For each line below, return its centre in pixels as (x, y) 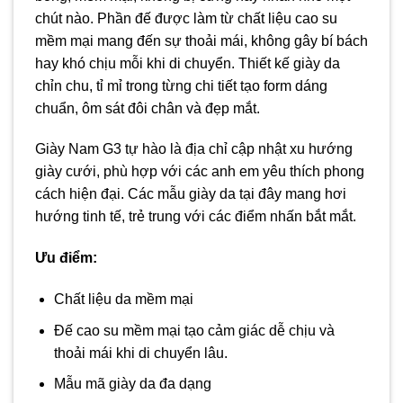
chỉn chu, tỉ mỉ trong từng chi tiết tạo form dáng (181, 85)
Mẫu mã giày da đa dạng (132, 384)
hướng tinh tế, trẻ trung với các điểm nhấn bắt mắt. (196, 217)
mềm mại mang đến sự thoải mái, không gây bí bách (201, 40)
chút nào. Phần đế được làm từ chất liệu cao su (186, 18)
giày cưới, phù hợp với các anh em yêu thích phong (200, 172)
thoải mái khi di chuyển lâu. (140, 353)
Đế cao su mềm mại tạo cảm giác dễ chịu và (194, 330)
